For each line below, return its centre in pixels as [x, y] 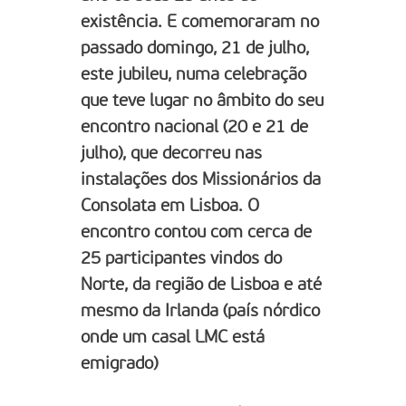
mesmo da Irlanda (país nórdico [200, 311]
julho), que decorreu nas [171, 154]
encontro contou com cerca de [196, 232]
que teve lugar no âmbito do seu [202, 101]
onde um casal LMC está [173, 338]
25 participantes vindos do [181, 259]
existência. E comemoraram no [200, 22]
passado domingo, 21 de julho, [195, 48]
